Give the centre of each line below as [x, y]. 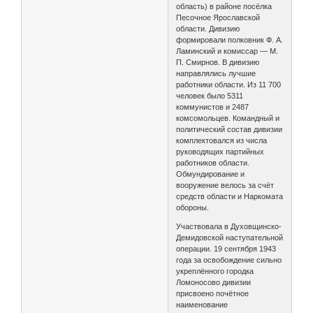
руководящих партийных [220, 152]
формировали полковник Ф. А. [230, 40]
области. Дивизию [208, 29]
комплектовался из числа [222, 141]
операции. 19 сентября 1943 [226, 249]
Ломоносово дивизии [214, 283]
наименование [202, 305]
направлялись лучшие [216, 74]
